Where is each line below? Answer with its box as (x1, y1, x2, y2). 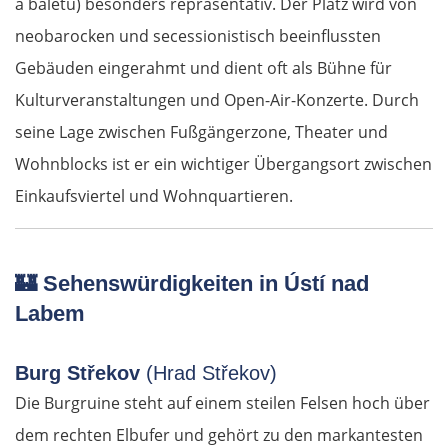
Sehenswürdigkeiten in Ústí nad (37, 271, 369, 297)
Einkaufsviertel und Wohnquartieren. (15, 185, 293, 208)
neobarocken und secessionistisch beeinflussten (15, 25, 381, 48)
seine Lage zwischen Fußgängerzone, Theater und (15, 121, 388, 144)
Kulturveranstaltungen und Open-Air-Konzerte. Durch (15, 89, 419, 112)
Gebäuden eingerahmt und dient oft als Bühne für (15, 57, 392, 80)
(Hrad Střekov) (140, 362, 277, 385)
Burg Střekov (15, 362, 140, 385)
